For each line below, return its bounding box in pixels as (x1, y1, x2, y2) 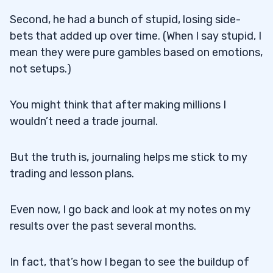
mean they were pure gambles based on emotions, (10, 45, 263, 59)
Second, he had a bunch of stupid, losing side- (10, 12, 241, 26)
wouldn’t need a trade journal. (10, 114, 158, 128)
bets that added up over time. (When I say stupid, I (10, 29, 261, 43)
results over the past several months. (10, 219, 196, 233)
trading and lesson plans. (10, 166, 134, 180)
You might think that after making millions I (10, 97, 226, 112)
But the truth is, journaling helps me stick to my (10, 150, 247, 164)
